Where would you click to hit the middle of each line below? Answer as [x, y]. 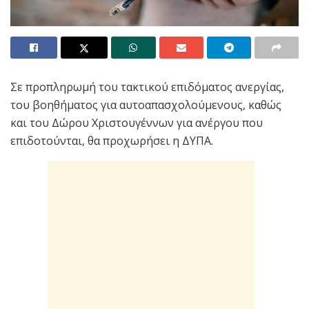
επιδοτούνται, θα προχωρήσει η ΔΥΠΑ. [112, 140]
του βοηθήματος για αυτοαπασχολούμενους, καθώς [146, 104]
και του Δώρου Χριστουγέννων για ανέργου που [137, 122]
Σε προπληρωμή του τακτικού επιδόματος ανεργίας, [147, 87]
